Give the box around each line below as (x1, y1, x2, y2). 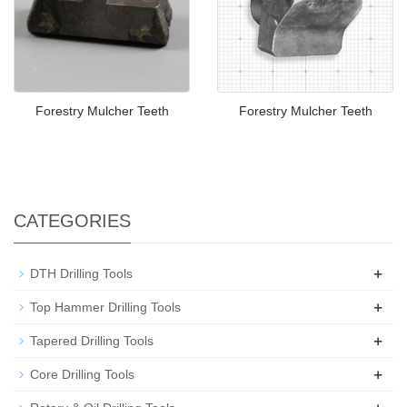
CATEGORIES (14, 211, 131, 231)
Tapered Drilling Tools (30, 333, 154, 348)
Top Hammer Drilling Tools (30, 300, 181, 314)
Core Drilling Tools (30, 367, 134, 382)
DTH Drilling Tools (30, 266, 133, 281)
